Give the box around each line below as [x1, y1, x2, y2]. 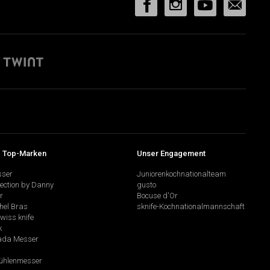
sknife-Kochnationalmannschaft [137, 202, 245, 212]
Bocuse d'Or [137, 191, 178, 201]
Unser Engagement [137, 148, 206, 158]
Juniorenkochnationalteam [137, 169, 227, 179]
